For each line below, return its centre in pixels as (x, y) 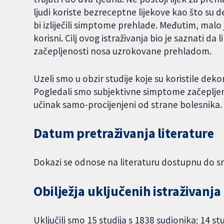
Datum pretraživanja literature (124, 133)
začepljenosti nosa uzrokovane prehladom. (123, 51)
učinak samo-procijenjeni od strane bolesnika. (128, 104)
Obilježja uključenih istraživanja (127, 191)
